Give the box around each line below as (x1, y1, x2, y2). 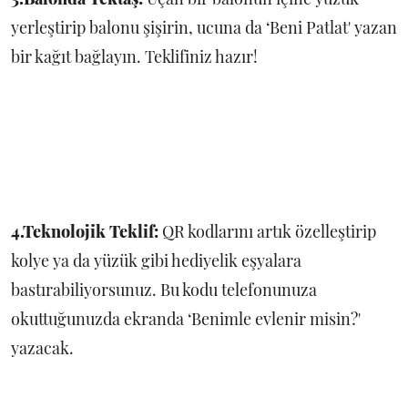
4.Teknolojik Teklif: (11, 220, 158, 243)
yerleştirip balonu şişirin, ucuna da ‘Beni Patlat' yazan (11, 16, 397, 39)
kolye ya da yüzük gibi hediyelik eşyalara (11, 250, 301, 272)
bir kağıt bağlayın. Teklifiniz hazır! (11, 46, 258, 68)
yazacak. (11, 337, 74, 360)
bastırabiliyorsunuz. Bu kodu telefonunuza (11, 279, 317, 301)
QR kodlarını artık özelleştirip (158, 220, 376, 243)
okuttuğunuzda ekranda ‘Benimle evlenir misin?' (11, 308, 361, 331)
